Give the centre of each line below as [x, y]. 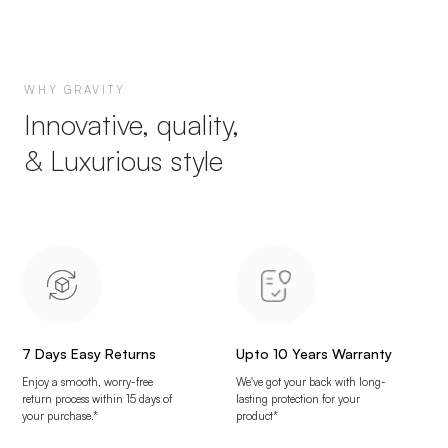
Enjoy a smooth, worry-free [87, 382]
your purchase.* [60, 416]
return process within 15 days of [97, 399]
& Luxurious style [123, 161]
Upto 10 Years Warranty [314, 354]
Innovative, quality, [131, 125]
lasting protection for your [298, 399]
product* [257, 416]
